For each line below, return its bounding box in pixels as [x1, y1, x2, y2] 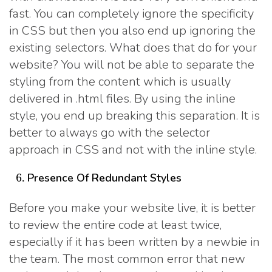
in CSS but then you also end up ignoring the [9, 22, 256, 39]
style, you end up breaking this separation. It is [9, 107, 260, 124]
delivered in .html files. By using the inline [9, 90, 236, 107]
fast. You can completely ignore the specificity [9, 5, 254, 22]
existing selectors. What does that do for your [9, 39, 257, 56]
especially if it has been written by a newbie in [9, 233, 260, 250]
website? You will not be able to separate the [9, 56, 254, 73]
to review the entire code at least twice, [9, 216, 222, 233]
